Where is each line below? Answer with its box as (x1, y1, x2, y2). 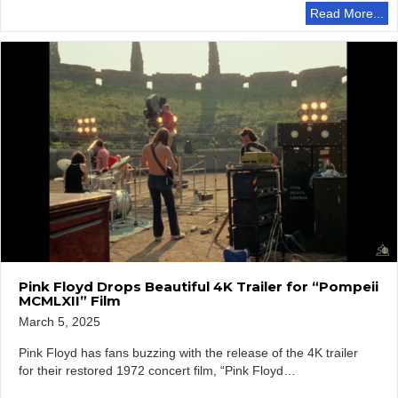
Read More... (310, 5, 384, 20)
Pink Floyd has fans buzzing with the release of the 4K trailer (19, 346, 358, 360)
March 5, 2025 (19, 314, 100, 329)
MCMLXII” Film (19, 292, 121, 309)
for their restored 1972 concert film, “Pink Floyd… (19, 363, 296, 378)
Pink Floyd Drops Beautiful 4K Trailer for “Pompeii (19, 278, 378, 295)
